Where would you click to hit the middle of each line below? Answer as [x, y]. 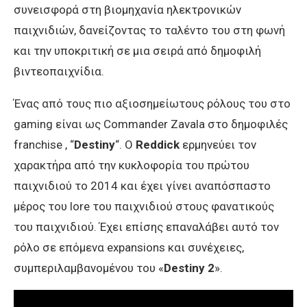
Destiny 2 [189, 268]
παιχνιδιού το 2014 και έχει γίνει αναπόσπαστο [142, 185]
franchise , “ [44, 144]
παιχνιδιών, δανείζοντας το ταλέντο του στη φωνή [149, 30]
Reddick [158, 144]
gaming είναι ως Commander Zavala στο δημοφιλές [151, 124]
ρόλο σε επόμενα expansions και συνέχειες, [129, 247]
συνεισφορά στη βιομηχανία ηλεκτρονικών [127, 9]
